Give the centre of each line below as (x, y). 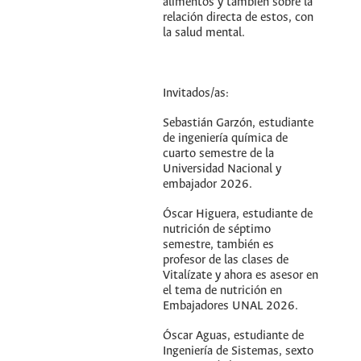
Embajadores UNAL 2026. (231, 307)
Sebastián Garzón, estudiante (239, 123)
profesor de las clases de (226, 261)
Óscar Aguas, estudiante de (234, 336)
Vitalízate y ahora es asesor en (241, 276)
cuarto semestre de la (219, 154)
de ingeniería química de (226, 138)
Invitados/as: (196, 93)
